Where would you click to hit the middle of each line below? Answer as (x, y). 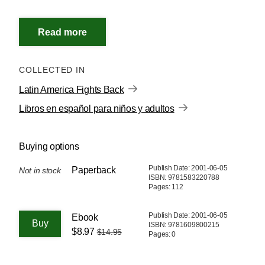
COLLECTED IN (55, 70)
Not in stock (40, 170)
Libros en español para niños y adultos (97, 108)
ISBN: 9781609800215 (184, 224)
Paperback (94, 170)
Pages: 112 (166, 187)
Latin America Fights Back (72, 89)
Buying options (49, 146)
